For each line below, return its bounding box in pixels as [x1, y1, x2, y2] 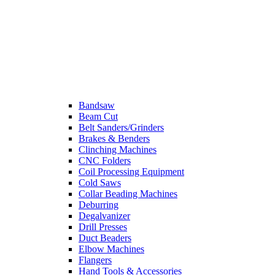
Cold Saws [79, 177, 121, 188]
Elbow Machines [79, 243, 144, 254]
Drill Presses [79, 221, 127, 232]
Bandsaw [79, 99, 115, 110]
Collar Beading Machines [79, 188, 177, 199]
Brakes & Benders [79, 133, 150, 144]
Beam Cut [79, 110, 118, 122]
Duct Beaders [79, 232, 131, 243]
